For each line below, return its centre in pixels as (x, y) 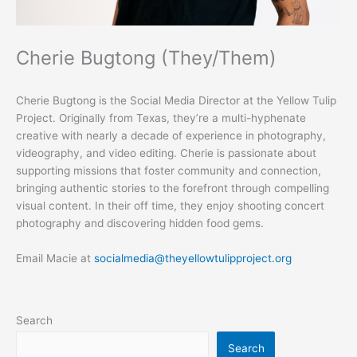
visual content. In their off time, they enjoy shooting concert (170, 205)
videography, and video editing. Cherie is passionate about (166, 153)
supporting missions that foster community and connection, (169, 170)
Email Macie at (55, 258)
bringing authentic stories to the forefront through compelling (173, 188)
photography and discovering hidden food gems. (140, 223)
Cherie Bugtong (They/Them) (146, 58)
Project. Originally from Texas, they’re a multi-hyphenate (161, 118)
